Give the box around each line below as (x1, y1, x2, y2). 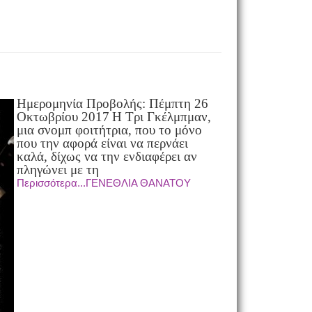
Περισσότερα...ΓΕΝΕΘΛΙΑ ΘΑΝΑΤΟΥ (16, 177, 191, 189)
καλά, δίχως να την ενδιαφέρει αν (16, 149, 197, 164)
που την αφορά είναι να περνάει (16, 136, 188, 150)
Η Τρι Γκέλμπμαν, (111, 109, 211, 124)
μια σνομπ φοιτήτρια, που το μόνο (16, 123, 202, 137)
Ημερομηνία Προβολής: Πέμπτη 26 (16, 96, 208, 111)
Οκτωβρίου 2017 (16, 109, 109, 124)
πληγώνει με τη (16, 162, 99, 177)
